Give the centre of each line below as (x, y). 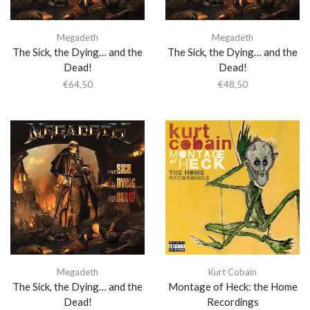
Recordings (232, 301)
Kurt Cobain (232, 272)
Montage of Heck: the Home (232, 286)
